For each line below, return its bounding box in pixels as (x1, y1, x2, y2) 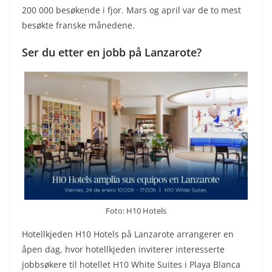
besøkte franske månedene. (22, 19, 135, 31)
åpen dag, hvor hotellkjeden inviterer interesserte (22, 243, 225, 256)
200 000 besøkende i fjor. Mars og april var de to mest (22, 4, 241, 16)
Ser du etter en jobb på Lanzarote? (22, 44, 202, 59)
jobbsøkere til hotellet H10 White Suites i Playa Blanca (22, 259, 240, 271)
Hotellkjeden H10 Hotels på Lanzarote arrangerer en (22, 228, 234, 240)
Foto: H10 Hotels (106, 205, 166, 217)
